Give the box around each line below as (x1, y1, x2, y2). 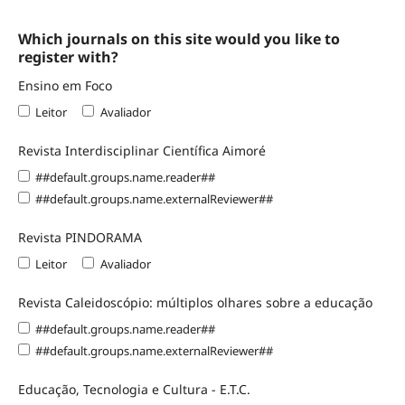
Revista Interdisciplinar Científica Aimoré (17, 141, 266, 159)
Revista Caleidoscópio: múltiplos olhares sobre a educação (17, 293, 372, 311)
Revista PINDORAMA (17, 228, 142, 246)
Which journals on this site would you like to (17, 28, 340, 49)
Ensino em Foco (17, 76, 112, 94)
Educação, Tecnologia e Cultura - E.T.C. (17, 380, 250, 398)
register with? (17, 46, 118, 67)
